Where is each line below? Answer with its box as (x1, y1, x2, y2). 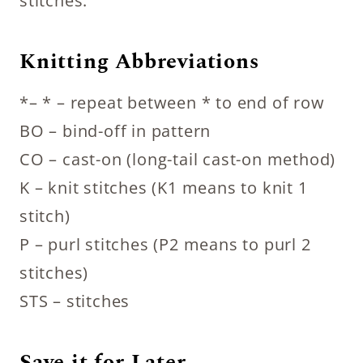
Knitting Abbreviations (19, 45, 259, 78)
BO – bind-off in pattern (19, 119, 211, 142)
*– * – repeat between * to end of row (19, 91, 325, 113)
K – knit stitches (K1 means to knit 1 (19, 176, 308, 199)
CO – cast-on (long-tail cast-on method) (19, 147, 336, 170)
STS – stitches (19, 289, 130, 312)
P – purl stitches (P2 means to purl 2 (19, 233, 311, 255)
